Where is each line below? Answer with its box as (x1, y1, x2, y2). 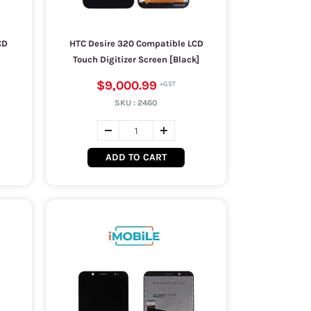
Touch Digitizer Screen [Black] (73, 54, 199, 65)
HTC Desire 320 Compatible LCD (69, 38, 203, 49)
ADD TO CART (106, 151, 167, 163)
